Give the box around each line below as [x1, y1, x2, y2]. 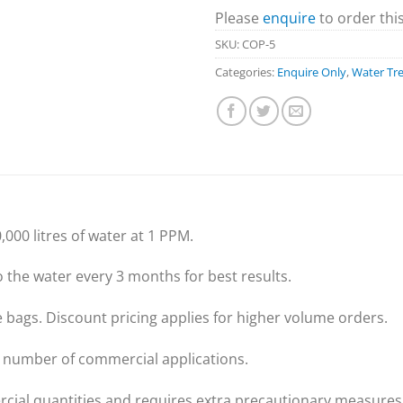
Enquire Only [277, 63, 346, 80]
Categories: [215, 63, 277, 80]
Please [215, 7, 263, 28]
